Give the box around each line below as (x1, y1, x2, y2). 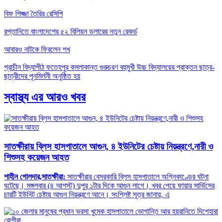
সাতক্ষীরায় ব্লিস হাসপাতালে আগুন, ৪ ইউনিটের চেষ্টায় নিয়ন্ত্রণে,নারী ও (4, 141, 213, 152)
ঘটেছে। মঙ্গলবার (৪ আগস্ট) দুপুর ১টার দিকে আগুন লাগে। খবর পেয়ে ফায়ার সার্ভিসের (4, 181, 215, 190)
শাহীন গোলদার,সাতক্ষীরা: (4, 172, 67, 181)
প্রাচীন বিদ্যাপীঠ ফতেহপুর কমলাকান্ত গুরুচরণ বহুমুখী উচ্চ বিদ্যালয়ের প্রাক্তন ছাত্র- (4, 63, 215, 72)
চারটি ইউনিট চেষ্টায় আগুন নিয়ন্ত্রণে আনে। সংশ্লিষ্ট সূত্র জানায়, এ (4, 190, 169, 199)
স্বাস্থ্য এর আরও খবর (4, 91, 86, 104)
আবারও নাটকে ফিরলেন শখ (4, 45, 70, 54)
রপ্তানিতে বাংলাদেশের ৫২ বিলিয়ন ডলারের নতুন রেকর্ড (4, 27, 137, 36)
